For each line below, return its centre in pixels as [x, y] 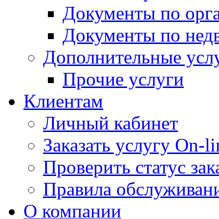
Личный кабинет [110, 123]
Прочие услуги [123, 79]
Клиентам [63, 101]
